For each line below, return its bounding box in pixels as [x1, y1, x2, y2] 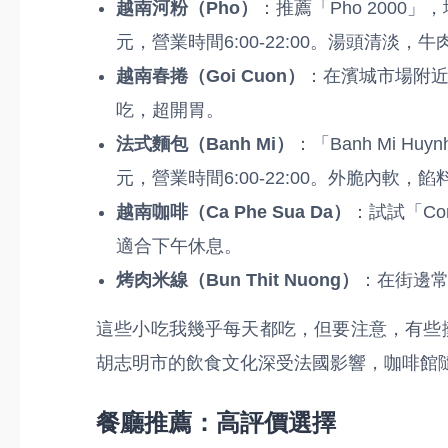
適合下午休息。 [116, 236, 242, 256]
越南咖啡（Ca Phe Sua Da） [116, 202, 351, 222]
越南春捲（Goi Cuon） [116, 66, 305, 86]
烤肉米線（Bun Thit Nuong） [116, 270, 359, 290]
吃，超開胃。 [116, 100, 224, 120]
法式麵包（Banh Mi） [116, 134, 294, 154]
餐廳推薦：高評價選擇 [96, 409, 336, 436]
